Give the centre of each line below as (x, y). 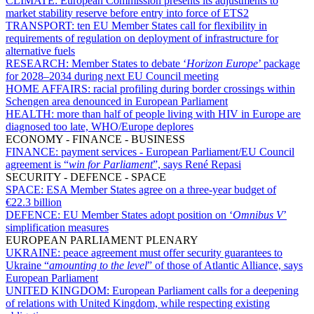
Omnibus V (258, 214)
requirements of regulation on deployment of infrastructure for (142, 38)
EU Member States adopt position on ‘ (148, 214)
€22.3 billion (34, 202)
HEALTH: (31, 114)
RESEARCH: (39, 63)
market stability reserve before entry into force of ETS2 (127, 13)
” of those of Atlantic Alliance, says (225, 265)
